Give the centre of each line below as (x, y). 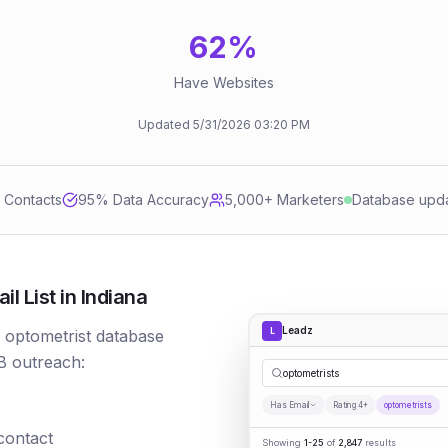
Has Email (289, 405)
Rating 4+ (350, 405)
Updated (165, 124)
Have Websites (223, 82)
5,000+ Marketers (284, 199)
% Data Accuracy (151, 199)
